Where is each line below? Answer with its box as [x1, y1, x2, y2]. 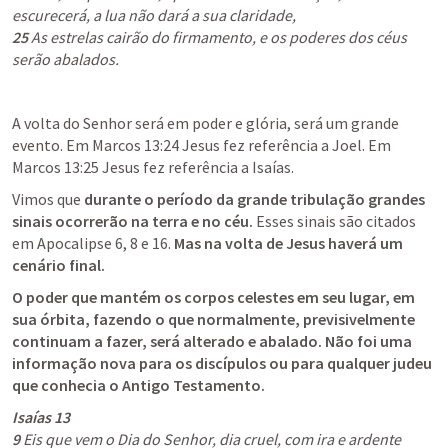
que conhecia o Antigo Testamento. [12, 375, 265, 395]
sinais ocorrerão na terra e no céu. [12, 211, 253, 231]
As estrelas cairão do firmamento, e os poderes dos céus [28, 27, 407, 47]
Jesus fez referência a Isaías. [99, 157, 294, 177]
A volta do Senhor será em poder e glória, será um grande [12, 113, 399, 133]
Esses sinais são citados [253, 211, 416, 231]
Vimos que [12, 189, 84, 209]
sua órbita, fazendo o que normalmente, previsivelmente [12, 309, 415, 329]
